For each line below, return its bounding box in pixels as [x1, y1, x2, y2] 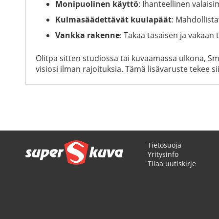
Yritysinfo [148, 150, 178, 159]
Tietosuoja [148, 140, 181, 150]
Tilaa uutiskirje [148, 159, 196, 168]
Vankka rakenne [55, 29, 120, 41]
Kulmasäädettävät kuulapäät [55, 14, 172, 25]
